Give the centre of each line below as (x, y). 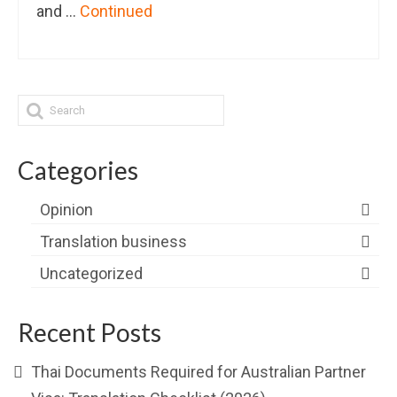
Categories (78, 170)
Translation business (113, 241)
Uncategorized (91, 273)
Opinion (66, 209)
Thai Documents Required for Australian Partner (198, 371)
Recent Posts (90, 332)
